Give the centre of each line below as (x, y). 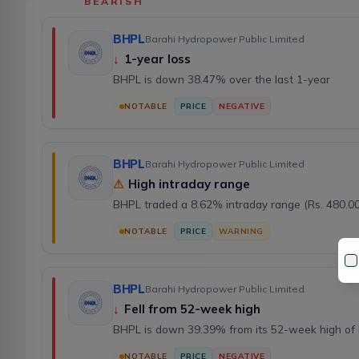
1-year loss (157, 59)
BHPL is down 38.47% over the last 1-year (222, 79)
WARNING (241, 232)
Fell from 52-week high (192, 309)
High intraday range (189, 184)
